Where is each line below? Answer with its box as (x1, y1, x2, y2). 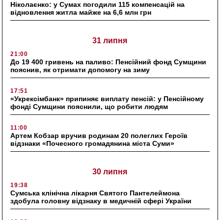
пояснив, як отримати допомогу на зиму (10, 65, 150, 74)
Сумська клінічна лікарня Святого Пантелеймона (10, 189, 180, 197)
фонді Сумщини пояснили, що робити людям (10, 102, 168, 110)
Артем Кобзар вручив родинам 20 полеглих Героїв (10, 131, 188, 139)
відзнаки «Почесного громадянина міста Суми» (10, 139, 175, 147)
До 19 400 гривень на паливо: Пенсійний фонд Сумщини (10, 57, 207, 66)
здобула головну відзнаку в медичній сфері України (10, 196, 192, 205)
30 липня (92, 167, 128, 176)
